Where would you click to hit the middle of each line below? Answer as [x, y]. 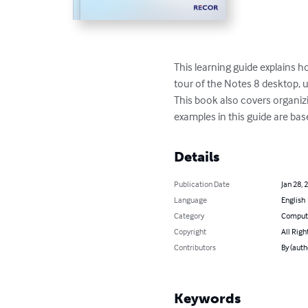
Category [189, 216]
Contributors [195, 247]
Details [197, 157]
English [293, 200]
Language [191, 200]
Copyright [190, 232]
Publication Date [202, 184]
